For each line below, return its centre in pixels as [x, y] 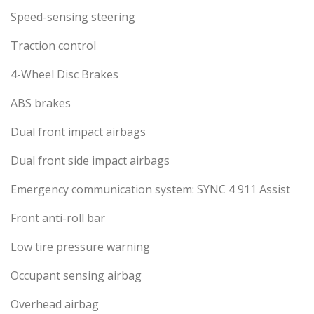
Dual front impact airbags [78, 132]
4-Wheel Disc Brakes [64, 75]
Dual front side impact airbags [90, 161]
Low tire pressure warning [80, 247]
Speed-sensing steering [73, 17]
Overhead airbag [55, 305]
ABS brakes [41, 103]
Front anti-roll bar [58, 218]
